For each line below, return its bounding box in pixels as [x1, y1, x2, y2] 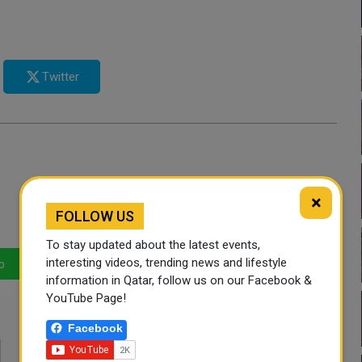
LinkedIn [69, 258, 114, 271]
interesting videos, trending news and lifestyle [46, 255, 287, 270]
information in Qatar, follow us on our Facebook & [46, 272, 312, 288]
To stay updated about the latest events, [46, 237, 260, 252]
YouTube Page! [46, 290, 126, 305]
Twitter [42, 69, 79, 84]
